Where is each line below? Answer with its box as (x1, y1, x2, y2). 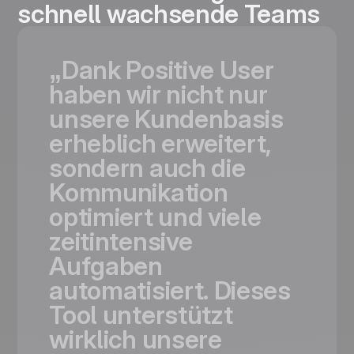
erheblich (49, 128, 156, 160)
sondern (49, 153, 145, 184)
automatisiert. (49, 275, 209, 307)
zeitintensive (49, 226, 193, 258)
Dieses (213, 275, 291, 307)
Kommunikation (49, 177, 228, 209)
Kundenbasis (134, 104, 284, 135)
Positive (126, 55, 214, 86)
